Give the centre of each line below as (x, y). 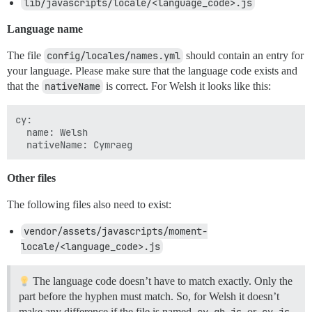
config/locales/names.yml (114, 55)
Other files (31, 178)
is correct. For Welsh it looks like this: (187, 86)
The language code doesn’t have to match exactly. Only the (161, 281)
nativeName (72, 86)
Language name (45, 29)
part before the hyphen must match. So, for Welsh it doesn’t (149, 296)
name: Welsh (52, 132)
